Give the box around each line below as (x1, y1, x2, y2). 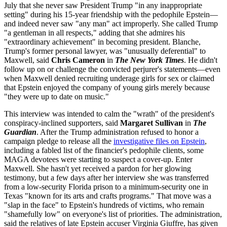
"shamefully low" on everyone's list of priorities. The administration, (4, 209, 222, 218)
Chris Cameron (51, 55, 105, 64)
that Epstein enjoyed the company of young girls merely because (4, 83, 210, 92)
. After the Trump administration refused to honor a (36, 127, 199, 136)
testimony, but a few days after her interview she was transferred (4, 173, 209, 182)
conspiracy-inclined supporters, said (4, 118, 120, 127)
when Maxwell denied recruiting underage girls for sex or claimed (4, 73, 214, 83)
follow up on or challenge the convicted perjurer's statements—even (4, 64, 220, 73)
